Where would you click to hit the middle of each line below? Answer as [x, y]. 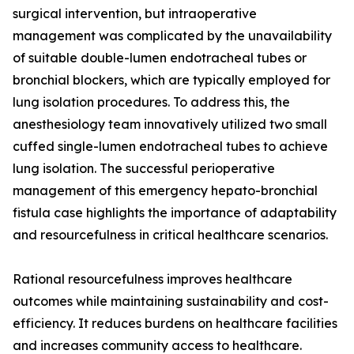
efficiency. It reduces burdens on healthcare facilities [175, 324]
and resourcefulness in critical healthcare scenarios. [170, 235]
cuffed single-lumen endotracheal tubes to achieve [170, 147]
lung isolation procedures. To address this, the [151, 102]
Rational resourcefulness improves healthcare [153, 279]
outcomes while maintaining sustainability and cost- [171, 301]
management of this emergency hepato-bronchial [165, 191]
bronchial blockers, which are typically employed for [171, 80]
